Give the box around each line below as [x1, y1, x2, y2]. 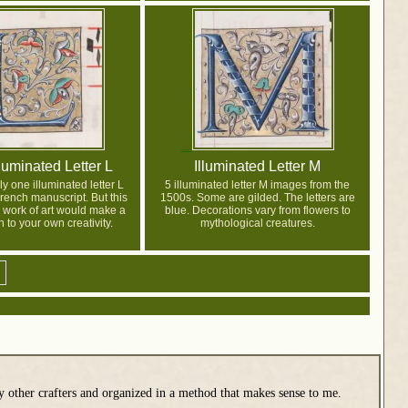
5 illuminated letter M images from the [165, 178, 350, 192]
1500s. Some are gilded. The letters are [159, 191, 355, 205]
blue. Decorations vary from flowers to [164, 204, 351, 218]
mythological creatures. [199, 217, 315, 230]
